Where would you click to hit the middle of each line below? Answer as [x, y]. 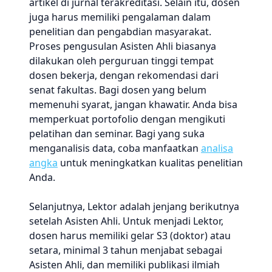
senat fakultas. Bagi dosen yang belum [118, 90]
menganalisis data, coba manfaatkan [115, 148]
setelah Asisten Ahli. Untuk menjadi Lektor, [126, 221]
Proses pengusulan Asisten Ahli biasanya [123, 46]
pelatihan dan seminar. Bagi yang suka [117, 134]
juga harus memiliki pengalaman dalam [120, 17]
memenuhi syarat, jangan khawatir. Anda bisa [133, 104]
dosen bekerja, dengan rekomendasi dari [124, 75]
